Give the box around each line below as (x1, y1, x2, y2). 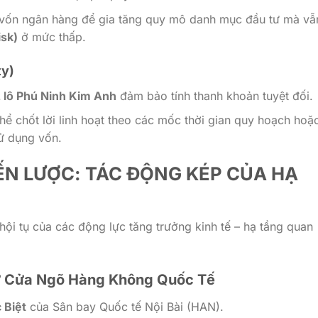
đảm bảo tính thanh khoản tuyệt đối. (116, 88, 313, 103)
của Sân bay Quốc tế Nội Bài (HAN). (26, 299, 224, 314)
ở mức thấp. (17, 29, 86, 44)
